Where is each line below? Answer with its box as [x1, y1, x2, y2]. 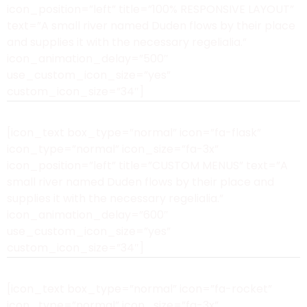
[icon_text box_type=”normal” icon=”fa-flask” [7, 125, 261, 140]
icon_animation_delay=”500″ [7, 51, 169, 66]
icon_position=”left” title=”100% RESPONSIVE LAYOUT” [7, 1, 294, 17]
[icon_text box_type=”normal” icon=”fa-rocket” [7, 281, 272, 297]
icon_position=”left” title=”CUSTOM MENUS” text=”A [7, 158, 288, 173]
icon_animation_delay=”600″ [7, 207, 169, 223]
